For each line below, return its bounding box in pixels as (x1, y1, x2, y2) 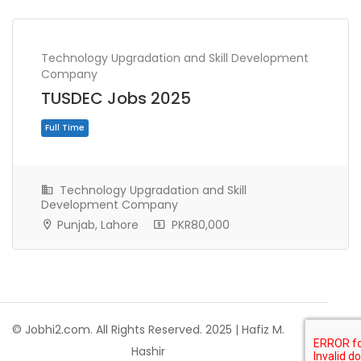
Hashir (131, 342, 165, 359)
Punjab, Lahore (54, 216, 139, 233)
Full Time (52, 271, 100, 285)
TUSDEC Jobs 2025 (41, 87, 191, 110)
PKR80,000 (168, 216, 230, 233)
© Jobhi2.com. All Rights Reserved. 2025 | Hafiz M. (12, 321, 284, 338)
